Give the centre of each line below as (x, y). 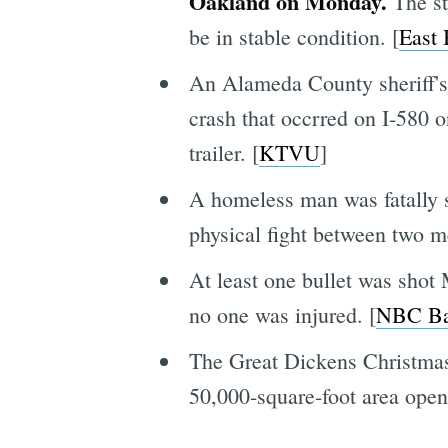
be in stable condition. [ (293, 36)
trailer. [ (223, 152)
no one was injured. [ (282, 314)
